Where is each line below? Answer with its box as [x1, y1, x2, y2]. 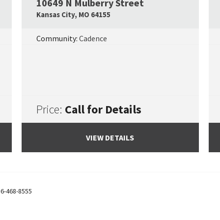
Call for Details [64, 101, 141, 117]
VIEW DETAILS [86, 133, 134, 142]
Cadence [79, 33, 107, 43]
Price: [36, 101, 65, 117]
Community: [36, 33, 79, 43]
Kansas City [36, 10, 75, 19]
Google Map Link [6, 7, 80, 20]
